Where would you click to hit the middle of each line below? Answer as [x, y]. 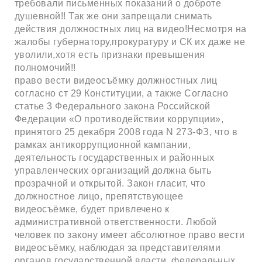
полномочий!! [45, 67]
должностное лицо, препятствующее [99, 196]
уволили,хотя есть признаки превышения [110, 54]
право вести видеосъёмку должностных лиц [116, 80]
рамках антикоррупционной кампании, [103, 144]
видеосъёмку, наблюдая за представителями [118, 247]
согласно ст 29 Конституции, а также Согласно [122, 93]
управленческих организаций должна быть [113, 170]
